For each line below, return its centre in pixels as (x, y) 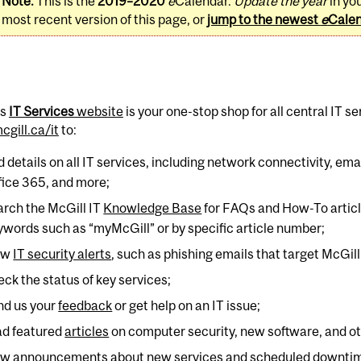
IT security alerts (62, 253)
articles (87, 332)
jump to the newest (263, 20)
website (98, 112)
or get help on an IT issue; (187, 306)
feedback (85, 306)
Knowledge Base (153, 207)
